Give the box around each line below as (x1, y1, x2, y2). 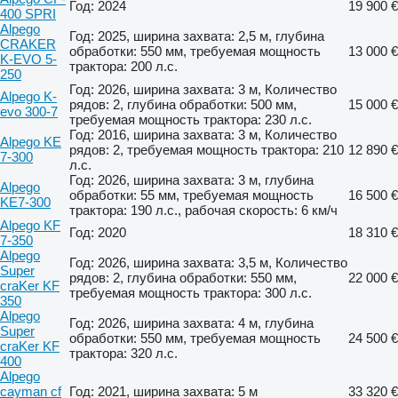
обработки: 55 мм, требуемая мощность (69, 187, 314, 203)
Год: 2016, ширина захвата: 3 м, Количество (69, 126, 337, 142)
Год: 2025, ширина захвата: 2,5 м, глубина (69, 28, 324, 44)
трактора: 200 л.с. (69, 58, 178, 74)
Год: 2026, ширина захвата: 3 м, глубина (69, 171, 314, 187)
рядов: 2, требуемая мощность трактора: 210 (69, 141, 344, 157)
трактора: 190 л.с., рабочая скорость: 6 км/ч (69, 202, 338, 218)
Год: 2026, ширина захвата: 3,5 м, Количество (69, 254, 347, 270)
